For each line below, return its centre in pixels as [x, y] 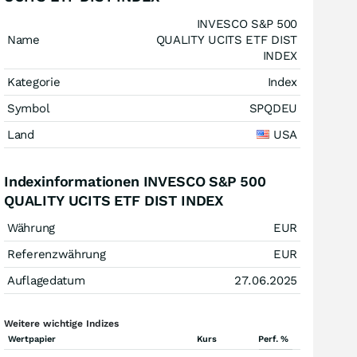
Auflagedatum [46, 280]
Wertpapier [32, 339]
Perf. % [273, 339]
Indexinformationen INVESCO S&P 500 [135, 181]
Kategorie [34, 82]
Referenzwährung [57, 254]
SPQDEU [273, 108]
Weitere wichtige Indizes [61, 324]
